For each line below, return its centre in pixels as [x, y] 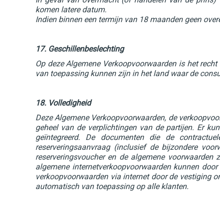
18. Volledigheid [63, 103]
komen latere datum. [71, 10]
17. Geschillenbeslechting [80, 49]
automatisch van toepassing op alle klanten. [112, 186]
